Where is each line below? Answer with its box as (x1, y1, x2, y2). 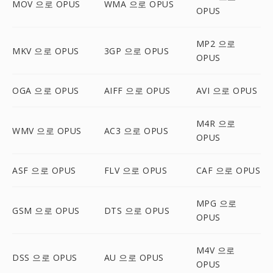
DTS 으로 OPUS (104, 204, 170, 216)
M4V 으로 (196, 244, 235, 256)
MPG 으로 (196, 197, 237, 209)
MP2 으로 (196, 38, 236, 49)
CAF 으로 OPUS (196, 165, 261, 176)
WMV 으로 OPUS (12, 124, 82, 136)
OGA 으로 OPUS (12, 85, 79, 96)
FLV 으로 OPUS (104, 165, 168, 176)
